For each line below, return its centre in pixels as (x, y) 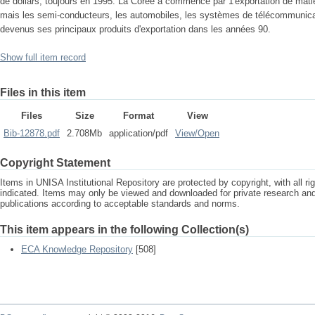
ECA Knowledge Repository (77, 249)
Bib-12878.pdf (32, 133)
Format (139, 116)
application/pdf (139, 133)
